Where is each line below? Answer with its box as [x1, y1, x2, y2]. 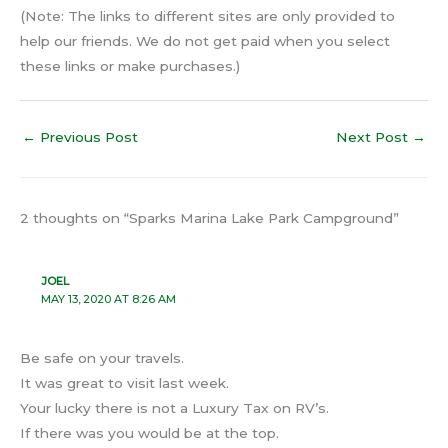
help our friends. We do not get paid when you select [20, 33, 390, 50]
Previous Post [36, 129, 138, 146]
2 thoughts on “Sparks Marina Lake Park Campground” [20, 209, 399, 226]
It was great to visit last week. [20, 375, 229, 392]
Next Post [336, 129, 412, 146]
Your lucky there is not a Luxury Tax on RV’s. [20, 400, 329, 417]
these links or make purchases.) [20, 58, 240, 75]
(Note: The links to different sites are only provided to [20, 8, 395, 25]
